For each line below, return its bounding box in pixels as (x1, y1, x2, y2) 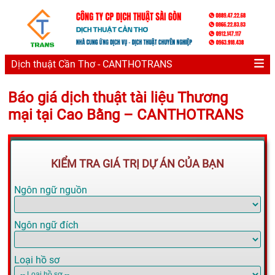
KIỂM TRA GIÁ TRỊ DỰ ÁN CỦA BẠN (51, 157, 224, 171)
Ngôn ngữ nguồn (14, 184, 87, 196)
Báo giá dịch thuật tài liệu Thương (8, 88, 228, 106)
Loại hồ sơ (14, 254, 60, 266)
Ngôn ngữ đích (14, 219, 79, 231)
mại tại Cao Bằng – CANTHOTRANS (8, 106, 243, 123)
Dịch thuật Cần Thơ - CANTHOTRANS (11, 58, 172, 71)
